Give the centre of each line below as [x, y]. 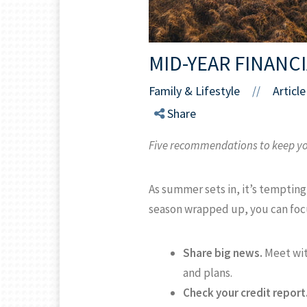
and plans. [208, 273]
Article [289, 91]
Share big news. [223, 253]
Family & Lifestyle [194, 91]
